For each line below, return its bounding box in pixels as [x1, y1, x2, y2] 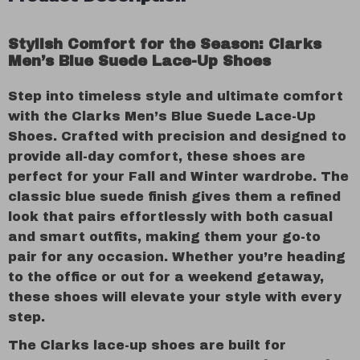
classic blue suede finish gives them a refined [8, 190, 341, 203]
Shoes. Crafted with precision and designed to [8, 129, 346, 143]
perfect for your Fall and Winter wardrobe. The [8, 170, 349, 183]
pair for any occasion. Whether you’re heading [8, 250, 346, 264]
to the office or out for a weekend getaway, [8, 270, 324, 284]
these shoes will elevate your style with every [8, 290, 342, 304]
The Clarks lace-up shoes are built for [8, 338, 286, 352]
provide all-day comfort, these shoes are [8, 149, 305, 163]
